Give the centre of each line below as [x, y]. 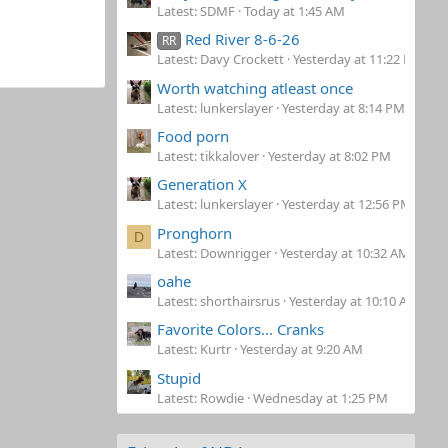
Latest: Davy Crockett [220, 59]
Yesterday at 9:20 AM [301, 349]
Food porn [193, 136]
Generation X [202, 184]
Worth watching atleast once [255, 87]
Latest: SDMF [196, 11]
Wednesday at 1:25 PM [320, 397]
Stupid [179, 377]
